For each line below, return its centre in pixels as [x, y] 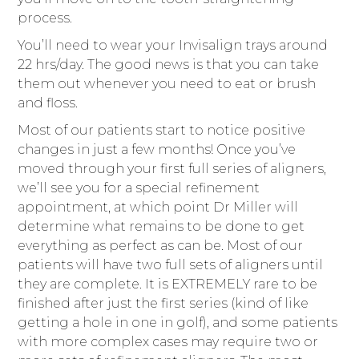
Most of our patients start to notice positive [162, 131]
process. [45, 18]
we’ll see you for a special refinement [139, 188]
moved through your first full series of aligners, [172, 169]
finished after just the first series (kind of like [163, 304]
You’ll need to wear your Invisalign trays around [173, 46]
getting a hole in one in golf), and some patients [178, 323]
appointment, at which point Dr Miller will [158, 208]
